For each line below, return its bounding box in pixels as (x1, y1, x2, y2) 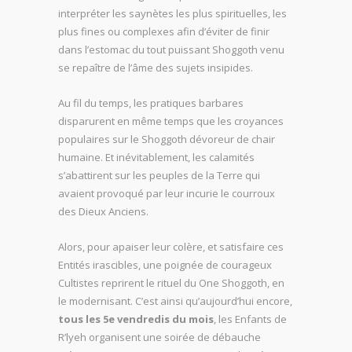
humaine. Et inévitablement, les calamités (58, 149, 255, 164)
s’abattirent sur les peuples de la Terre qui (58, 167, 260, 182)
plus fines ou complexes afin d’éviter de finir (58, 24, 269, 38)
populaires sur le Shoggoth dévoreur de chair (58, 131, 275, 146)
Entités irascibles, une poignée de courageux (58, 257, 272, 272)
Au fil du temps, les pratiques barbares (58, 95, 244, 110)
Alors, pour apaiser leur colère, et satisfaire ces (58, 239, 284, 254)
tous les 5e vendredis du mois (58, 311, 214, 326)
